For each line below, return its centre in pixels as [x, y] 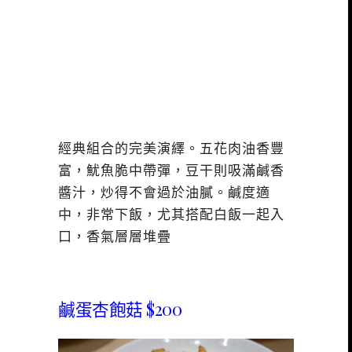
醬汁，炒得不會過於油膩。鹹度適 [164, 192]
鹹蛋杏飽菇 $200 [120, 309]
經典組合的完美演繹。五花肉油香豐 [171, 148]
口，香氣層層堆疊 [115, 236]
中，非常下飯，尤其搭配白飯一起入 [171, 214]
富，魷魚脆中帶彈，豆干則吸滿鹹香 [171, 170]
